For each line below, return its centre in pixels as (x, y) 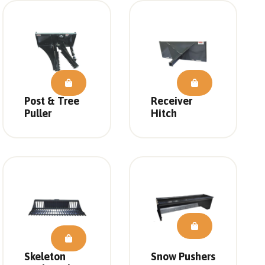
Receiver (171, 101)
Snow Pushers (183, 257)
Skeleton (45, 257)
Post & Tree (52, 101)
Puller (38, 113)
